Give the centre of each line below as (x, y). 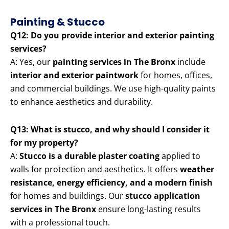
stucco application (163, 196)
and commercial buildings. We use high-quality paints (113, 89)
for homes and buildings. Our (68, 196)
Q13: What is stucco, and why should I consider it (110, 130)
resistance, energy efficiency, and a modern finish (111, 183)
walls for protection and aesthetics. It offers (95, 169)
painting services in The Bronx (114, 62)
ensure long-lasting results (148, 209)
